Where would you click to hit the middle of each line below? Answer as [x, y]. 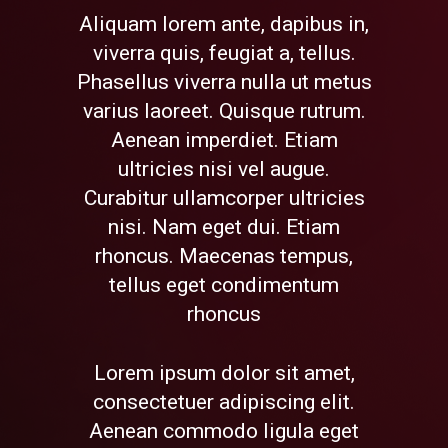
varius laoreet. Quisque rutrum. [224, 111]
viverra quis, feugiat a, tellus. [224, 53]
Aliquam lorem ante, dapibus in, [224, 24]
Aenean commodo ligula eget [224, 431]
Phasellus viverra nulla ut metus [224, 82]
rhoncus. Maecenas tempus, [224, 256]
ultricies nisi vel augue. [224, 169]
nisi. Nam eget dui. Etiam [224, 227]
